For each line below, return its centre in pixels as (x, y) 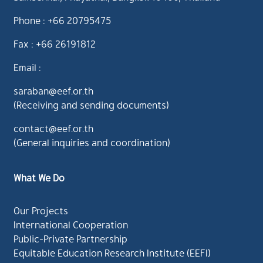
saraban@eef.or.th (53, 90)
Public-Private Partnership (70, 238)
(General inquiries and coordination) (92, 142)
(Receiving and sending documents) (91, 104)
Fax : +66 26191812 (55, 43)
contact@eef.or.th (53, 128)
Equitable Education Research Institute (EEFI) (112, 252)
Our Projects (41, 210)
